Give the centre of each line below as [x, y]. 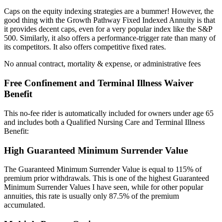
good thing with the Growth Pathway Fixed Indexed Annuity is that [110, 20]
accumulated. [25, 205]
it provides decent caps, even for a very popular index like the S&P [108, 29]
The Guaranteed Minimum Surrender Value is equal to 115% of [103, 169]
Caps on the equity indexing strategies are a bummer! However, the [109, 11]
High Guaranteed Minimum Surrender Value [96, 150]
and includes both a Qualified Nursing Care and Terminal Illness [104, 122]
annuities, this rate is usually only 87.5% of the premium [91, 196]
